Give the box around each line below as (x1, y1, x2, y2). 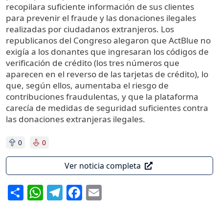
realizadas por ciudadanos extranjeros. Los (6, 23, 174, 35)
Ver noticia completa (65, 160, 141, 172)
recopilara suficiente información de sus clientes (6, 1, 194, 13)
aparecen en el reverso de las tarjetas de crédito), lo (6, 68, 208, 80)
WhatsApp (43, 180, 119, 201)
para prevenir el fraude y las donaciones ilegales (6, 12, 196, 24)
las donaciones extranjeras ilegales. (6, 113, 147, 125)
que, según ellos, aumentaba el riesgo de (6, 80, 169, 91)
